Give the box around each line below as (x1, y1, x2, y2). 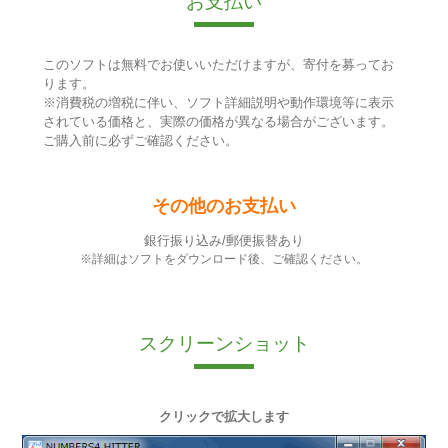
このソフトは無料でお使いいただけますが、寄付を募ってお (42, 56, 394, 72)
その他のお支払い (152, 196, 296, 216)
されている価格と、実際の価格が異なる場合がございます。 (42, 113, 394, 129)
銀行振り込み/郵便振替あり (144, 234, 304, 249)
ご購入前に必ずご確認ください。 (42, 132, 238, 148)
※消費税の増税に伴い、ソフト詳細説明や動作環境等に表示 (42, 94, 394, 110)
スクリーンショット (138, 333, 310, 355)
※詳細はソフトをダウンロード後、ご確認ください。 (80, 252, 368, 267)
